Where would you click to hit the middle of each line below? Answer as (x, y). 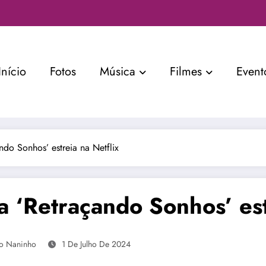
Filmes (186, 71)
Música (117, 71)
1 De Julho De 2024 (96, 244)
